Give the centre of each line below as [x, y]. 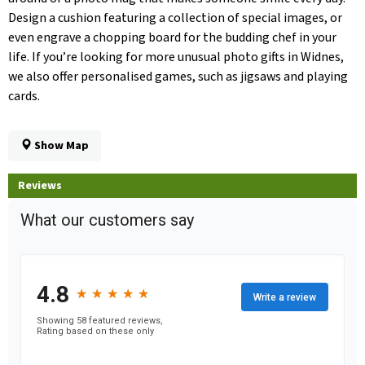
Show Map [60, 146]
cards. [24, 97]
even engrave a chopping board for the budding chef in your [172, 38]
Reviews [40, 186]
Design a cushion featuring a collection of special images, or [175, 18]
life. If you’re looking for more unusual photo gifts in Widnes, [176, 57]
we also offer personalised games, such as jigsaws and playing [178, 77]
